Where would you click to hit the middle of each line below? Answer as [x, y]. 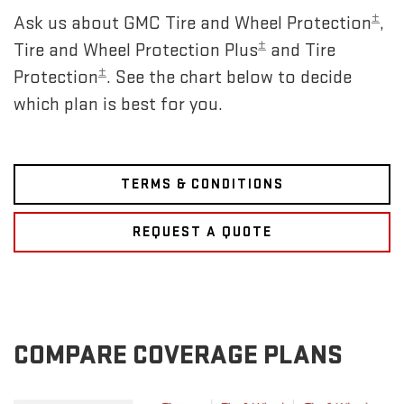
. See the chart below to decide [229, 78]
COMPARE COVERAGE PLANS [178, 355]
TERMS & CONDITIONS [202, 185]
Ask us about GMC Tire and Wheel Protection [193, 23]
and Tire [301, 50]
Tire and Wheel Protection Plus [136, 50]
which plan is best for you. [118, 105]
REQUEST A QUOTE [202, 233]
